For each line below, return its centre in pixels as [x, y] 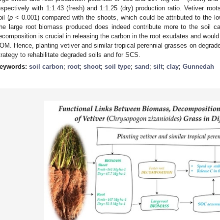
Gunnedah [198, 66]
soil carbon [46, 66]
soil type [118, 66]
